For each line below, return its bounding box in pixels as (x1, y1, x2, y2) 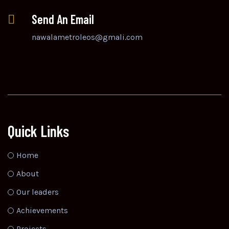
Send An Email (32, 12, 94, 27)
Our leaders (16, 187, 59, 197)
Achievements (16, 205, 68, 216)
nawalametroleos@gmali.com (32, 32, 143, 42)
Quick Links (8, 122, 69, 141)
